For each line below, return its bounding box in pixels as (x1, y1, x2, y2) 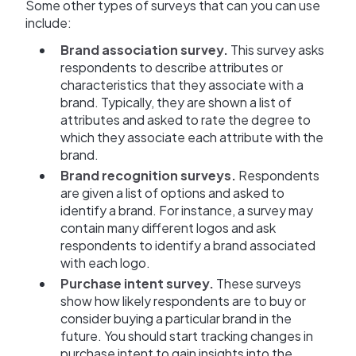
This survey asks (228, 41, 324, 59)
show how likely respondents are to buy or (60, 292, 306, 310)
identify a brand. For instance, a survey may (60, 202, 313, 219)
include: (25, 14, 72, 32)
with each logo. (60, 254, 150, 272)
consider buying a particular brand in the (60, 310, 292, 327)
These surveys (214, 275, 301, 292)
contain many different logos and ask (60, 219, 276, 237)
